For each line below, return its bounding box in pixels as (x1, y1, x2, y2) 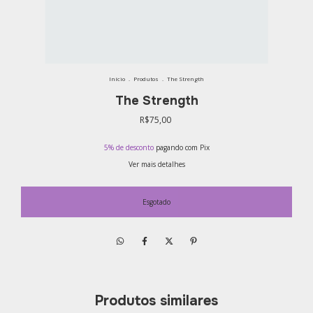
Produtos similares (95, 292, 218, 310)
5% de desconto (103, 143, 154, 152)
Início (109, 75, 125, 82)
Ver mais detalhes (128, 159, 185, 169)
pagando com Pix (153, 143, 210, 152)
